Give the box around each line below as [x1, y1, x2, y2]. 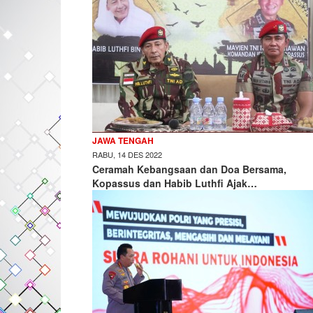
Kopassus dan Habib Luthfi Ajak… [92, 176, 257, 190]
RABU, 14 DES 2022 [92, 149, 162, 160]
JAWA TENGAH [92, 134, 154, 147]
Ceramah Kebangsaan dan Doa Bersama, [92, 162, 286, 176]
